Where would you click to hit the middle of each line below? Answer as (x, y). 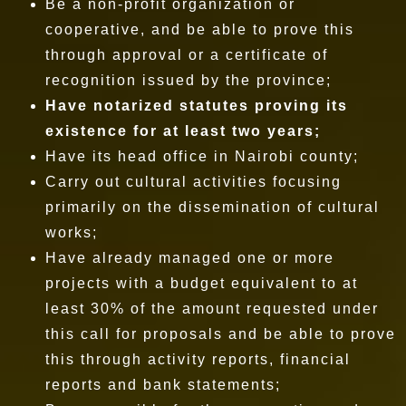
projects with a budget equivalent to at (202, 284)
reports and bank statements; (169, 385)
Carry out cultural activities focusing (193, 182)
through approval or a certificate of (187, 55)
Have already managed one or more (190, 258)
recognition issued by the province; (191, 81)
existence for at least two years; (183, 131)
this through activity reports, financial (198, 360)
